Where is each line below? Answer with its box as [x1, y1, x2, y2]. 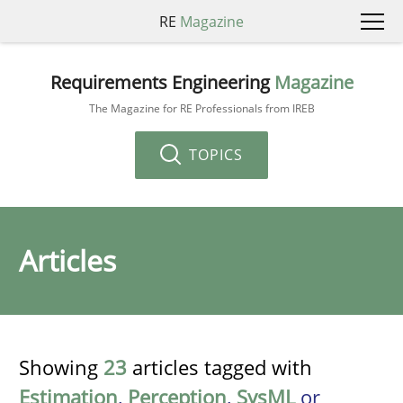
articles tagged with [127, 354, 312, 381]
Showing [19, 354, 103, 381]
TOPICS [184, 144, 243, 165]
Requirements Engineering [49, 69, 274, 94]
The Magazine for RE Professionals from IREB [88, 100, 315, 116]
